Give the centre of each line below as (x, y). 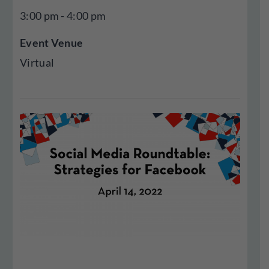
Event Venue (52, 43)
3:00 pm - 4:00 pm (63, 16)
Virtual (37, 62)
